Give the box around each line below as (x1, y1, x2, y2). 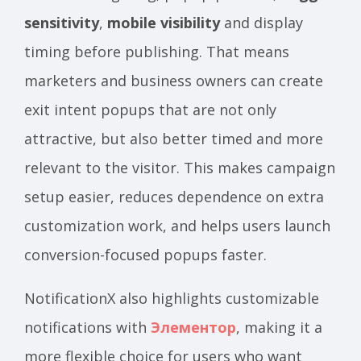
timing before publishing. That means (24, 41, 289, 61)
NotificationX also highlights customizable (24, 288, 319, 308)
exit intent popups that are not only (24, 99, 276, 119)
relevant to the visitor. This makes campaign (24, 157, 335, 177)
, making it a (236, 317, 322, 337)
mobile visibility (107, 12, 220, 32)
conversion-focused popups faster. (24, 244, 271, 264)
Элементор (151, 317, 236, 337)
